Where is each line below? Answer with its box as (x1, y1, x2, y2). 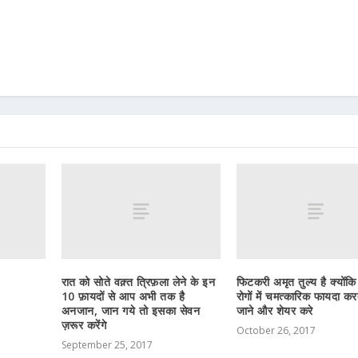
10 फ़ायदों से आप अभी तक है (61, 288, 185, 304)
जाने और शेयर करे (236, 303, 313, 319)
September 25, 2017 (61, 338, 153, 352)
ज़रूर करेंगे (61, 317, 107, 333)
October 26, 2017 (236, 324, 316, 338)
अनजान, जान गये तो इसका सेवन (61, 303, 201, 319)
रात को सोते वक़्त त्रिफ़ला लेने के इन (61, 274, 216, 290)
